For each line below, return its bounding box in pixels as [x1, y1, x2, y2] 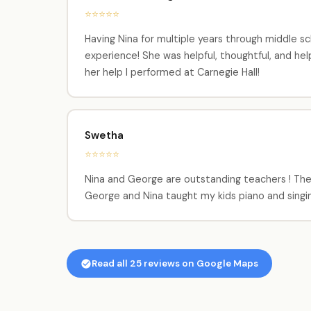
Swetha [84, 128, 124, 142]
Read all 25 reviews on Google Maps [92, 258, 258, 269]
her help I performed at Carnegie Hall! [84, 65, 260, 78]
